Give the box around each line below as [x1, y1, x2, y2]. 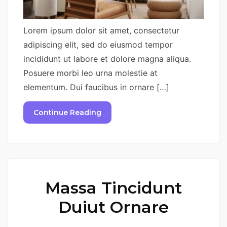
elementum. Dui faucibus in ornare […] [23, 82, 169, 92]
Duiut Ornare [58, 197, 169, 217]
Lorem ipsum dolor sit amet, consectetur [23, 25, 179, 35]
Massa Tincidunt [45, 178, 182, 198]
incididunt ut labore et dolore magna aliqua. [23, 53, 191, 64]
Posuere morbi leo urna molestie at [23, 67, 158, 78]
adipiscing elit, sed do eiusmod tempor [23, 39, 173, 50]
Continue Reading [33, 108, 101, 118]
